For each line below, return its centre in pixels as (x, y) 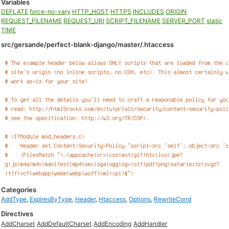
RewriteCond (173, 199)
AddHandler (151, 224)
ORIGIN (176, 12)
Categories (19, 190)
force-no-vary (50, 12)
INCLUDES (149, 12)
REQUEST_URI (84, 21)
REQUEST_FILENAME (32, 21)
